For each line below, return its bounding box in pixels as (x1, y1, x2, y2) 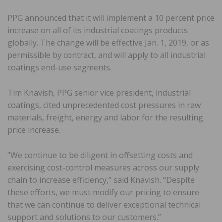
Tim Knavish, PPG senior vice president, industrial (7, 87, 191, 98)
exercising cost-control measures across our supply (7, 162, 199, 173)
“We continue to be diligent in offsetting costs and (7, 149, 193, 161)
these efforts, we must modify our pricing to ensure (7, 186, 199, 198)
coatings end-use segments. (7, 61, 111, 73)
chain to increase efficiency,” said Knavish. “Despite (7, 174, 195, 185)
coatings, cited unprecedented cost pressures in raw (7, 99, 201, 111)
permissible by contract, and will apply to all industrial (7, 49, 206, 60)
